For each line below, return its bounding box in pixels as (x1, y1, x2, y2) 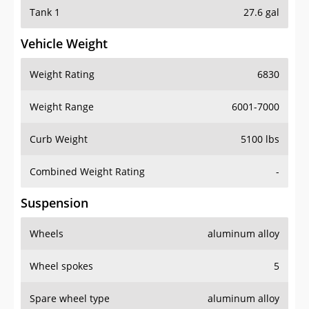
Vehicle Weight (21, 35, 108, 52)
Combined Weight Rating (30, 165, 145, 179)
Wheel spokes (30, 259, 93, 273)
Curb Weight (30, 132, 88, 146)
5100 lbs (241, 132, 279, 146)
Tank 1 (30, 6, 60, 19)
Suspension (21, 195, 88, 212)
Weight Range (30, 100, 94, 114)
